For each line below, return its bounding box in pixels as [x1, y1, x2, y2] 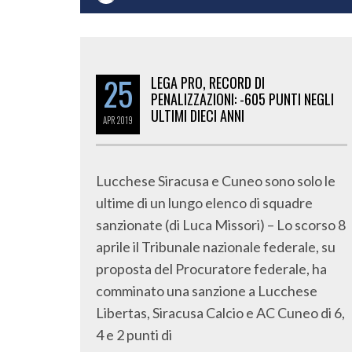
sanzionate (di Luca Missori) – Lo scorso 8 [96, 216, 346, 233]
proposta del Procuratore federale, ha [96, 260, 327, 277]
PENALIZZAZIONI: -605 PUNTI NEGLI [151, 89, 334, 109]
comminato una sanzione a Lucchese [96, 282, 317, 299]
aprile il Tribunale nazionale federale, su [96, 238, 335, 255]
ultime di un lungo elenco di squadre [96, 194, 313, 211]
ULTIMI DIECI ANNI [151, 105, 244, 126]
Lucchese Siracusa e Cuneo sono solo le [96, 172, 335, 189]
